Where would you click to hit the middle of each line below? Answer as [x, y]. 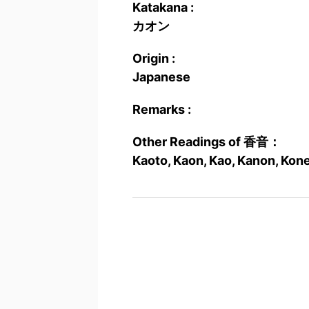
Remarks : [162, 109]
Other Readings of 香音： [207, 142]
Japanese [161, 77]
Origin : [154, 58]
